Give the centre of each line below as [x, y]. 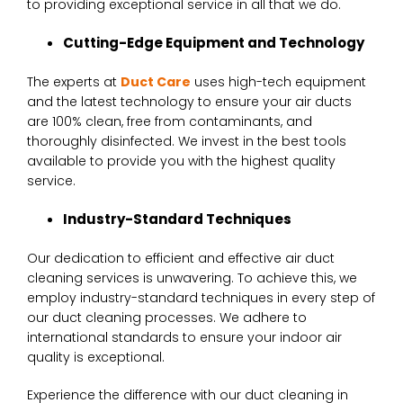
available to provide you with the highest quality [181, 161]
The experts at [74, 81]
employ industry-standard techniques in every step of [201, 297]
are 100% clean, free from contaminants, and [170, 121]
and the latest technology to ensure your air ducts [189, 101]
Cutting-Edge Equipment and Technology [214, 42]
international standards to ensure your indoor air [184, 337]
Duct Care [156, 81]
